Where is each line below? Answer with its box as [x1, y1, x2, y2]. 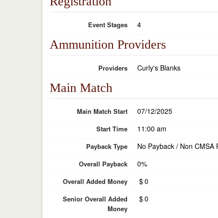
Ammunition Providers [50, 37, 166, 52]
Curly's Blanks [137, 63, 181, 73]
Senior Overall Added [63, 194, 127, 203]
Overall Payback [79, 159, 127, 168]
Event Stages [88, 20, 127, 29]
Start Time [96, 124, 127, 133]
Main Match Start [77, 107, 127, 116]
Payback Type [86, 142, 127, 151]
